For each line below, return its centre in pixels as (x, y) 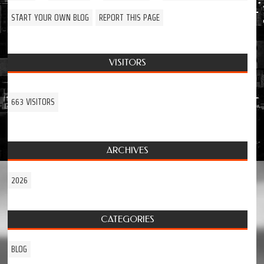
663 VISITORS (33, 102)
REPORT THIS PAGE (130, 18)
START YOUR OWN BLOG (50, 18)
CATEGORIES (128, 220)
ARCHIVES (128, 151)
